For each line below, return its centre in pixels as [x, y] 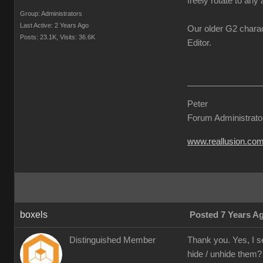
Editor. [199, 43]
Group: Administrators [51, 14]
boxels [34, 215]
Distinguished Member [112, 240]
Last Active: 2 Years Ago [54, 25]
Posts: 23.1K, [39, 37]
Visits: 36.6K [77, 37]
